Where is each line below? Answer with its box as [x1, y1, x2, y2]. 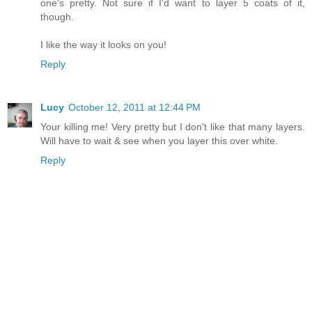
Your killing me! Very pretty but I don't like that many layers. [40, 121, 305, 133]
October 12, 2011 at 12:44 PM [68, 102, 201, 114]
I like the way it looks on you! [40, 39, 166, 51]
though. [40, 11, 74, 23]
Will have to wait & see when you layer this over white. [40, 135, 278, 147]
